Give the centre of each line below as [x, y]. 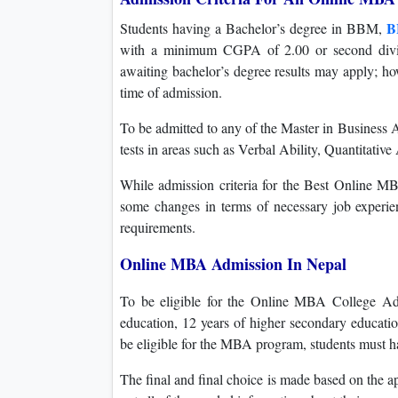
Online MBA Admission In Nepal [233, 264]
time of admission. [171, 92]
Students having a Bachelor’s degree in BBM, [254, 28]
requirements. [158, 227]
